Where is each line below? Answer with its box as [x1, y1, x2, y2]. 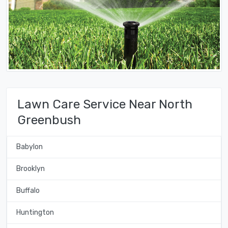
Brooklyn [16, 164, 45, 174]
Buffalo [16, 186, 40, 195]
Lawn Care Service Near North [17, 96, 192, 111]
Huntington [16, 208, 54, 217]
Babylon [16, 142, 43, 152]
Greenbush [17, 112, 81, 127]
